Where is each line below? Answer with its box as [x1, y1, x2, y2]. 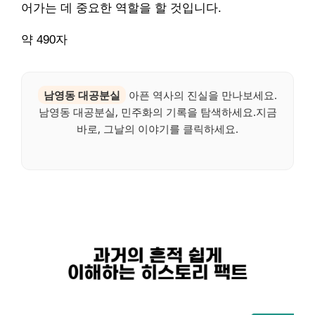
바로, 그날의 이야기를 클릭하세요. [77, 122, 238, 136]
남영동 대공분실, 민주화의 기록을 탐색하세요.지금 [38, 105, 277, 120]
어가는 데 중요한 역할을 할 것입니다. [21, 1, 221, 15]
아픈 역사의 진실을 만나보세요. [126, 88, 277, 103]
